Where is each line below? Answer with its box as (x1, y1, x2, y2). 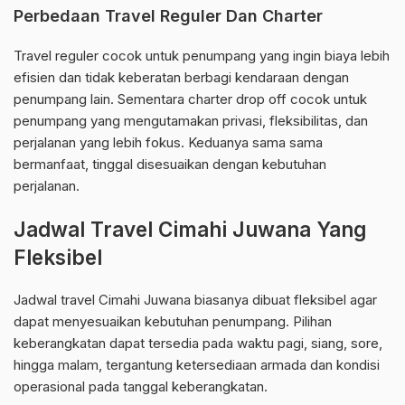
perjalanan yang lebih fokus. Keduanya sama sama (14, 134, 323, 152)
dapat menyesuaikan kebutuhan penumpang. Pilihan (14, 313, 332, 331)
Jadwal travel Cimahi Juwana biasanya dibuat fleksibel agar (14, 291, 377, 309)
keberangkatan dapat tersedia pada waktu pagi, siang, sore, (14, 334, 382, 353)
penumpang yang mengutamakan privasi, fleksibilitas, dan (14, 112, 368, 130)
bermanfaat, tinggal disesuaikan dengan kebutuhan (14, 155, 326, 174)
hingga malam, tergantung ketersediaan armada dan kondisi (14, 356, 380, 374)
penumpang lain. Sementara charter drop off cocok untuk (14, 90, 367, 108)
